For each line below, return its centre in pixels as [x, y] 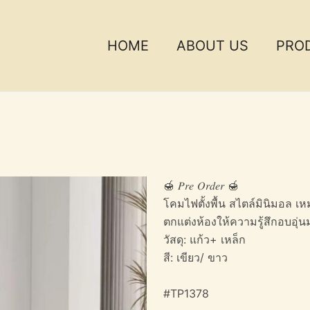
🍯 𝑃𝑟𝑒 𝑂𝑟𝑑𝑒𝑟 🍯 [201, 185]
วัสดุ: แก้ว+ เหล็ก [204, 239]
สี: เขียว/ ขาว [195, 257]
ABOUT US [212, 46]
